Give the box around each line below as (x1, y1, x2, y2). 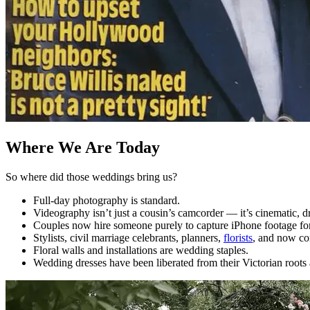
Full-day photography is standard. (33, 194, 180, 207)
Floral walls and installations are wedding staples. (33, 244, 248, 257)
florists (224, 232, 253, 244)
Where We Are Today (6, 138, 160, 157)
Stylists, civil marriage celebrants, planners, (33, 232, 224, 244)
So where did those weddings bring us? (6, 171, 177, 183)
